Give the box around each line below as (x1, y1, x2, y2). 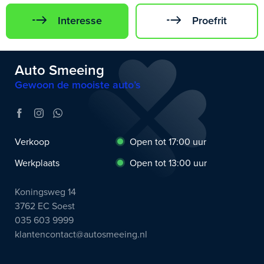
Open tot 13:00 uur (125, 157, 207, 170)
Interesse (57, 14, 102, 28)
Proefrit (192, 14, 227, 28)
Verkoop (15, 136, 49, 148)
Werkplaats (15, 157, 60, 170)
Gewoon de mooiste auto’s (15, 78, 141, 91)
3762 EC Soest (15, 200, 75, 213)
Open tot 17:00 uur (125, 136, 207, 148)
